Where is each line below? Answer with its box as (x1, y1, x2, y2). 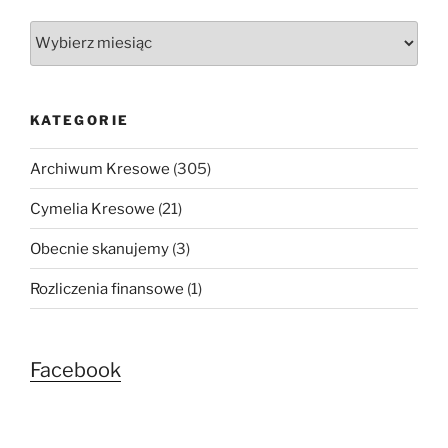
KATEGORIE (30, 111, 130, 128)
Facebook (30, 358, 121, 383)
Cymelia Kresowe (30, 199, 155, 218)
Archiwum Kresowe (30, 159, 170, 178)
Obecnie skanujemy (30, 239, 169, 258)
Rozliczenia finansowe (30, 279, 184, 298)
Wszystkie (29, 22, 107, 41)
